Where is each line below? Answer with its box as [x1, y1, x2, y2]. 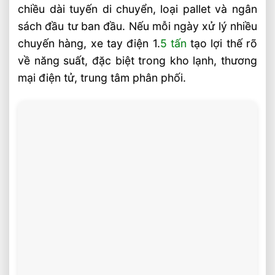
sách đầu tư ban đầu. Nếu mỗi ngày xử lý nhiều [18, 20, 257, 33]
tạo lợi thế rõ [186, 37, 257, 50]
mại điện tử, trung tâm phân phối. [18, 71, 187, 85]
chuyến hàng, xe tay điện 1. [18, 37, 160, 50]
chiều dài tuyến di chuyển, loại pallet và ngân [18, 2, 257, 16]
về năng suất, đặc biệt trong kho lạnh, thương [18, 54, 257, 68]
